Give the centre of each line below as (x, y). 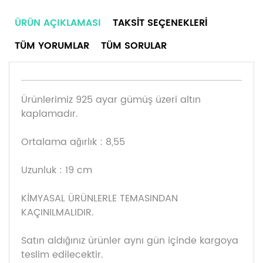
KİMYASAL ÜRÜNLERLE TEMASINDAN (100, 198)
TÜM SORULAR (134, 46)
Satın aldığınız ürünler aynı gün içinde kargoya (130, 241)
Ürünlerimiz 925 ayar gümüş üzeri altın (111, 100)
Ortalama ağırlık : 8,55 (73, 142)
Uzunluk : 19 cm (57, 170)
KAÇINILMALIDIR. (58, 213)
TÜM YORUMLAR (52, 46)
